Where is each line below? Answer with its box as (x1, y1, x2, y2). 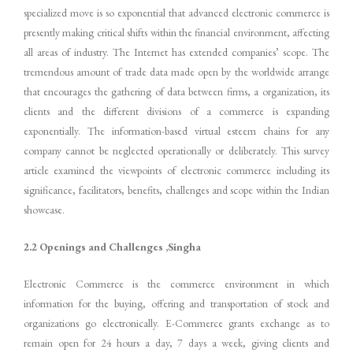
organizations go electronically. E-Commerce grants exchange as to (24, 315, 329, 330)
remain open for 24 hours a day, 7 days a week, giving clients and (24, 335, 329, 350)
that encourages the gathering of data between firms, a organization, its (24, 84, 329, 98)
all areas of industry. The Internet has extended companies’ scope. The (24, 44, 329, 59)
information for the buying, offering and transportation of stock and (24, 295, 329, 310)
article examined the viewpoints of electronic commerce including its (24, 162, 329, 177)
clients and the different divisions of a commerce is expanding (24, 103, 329, 118)
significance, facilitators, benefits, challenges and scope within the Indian (24, 182, 329, 197)
